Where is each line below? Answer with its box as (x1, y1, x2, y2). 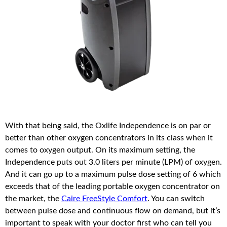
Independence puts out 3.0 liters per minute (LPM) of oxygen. (5, 158, 222, 167)
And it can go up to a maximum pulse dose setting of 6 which (5, 170, 221, 179)
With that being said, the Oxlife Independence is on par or (5, 122, 211, 130)
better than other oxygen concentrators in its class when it (5, 134, 213, 142)
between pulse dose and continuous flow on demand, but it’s (5, 207, 220, 215)
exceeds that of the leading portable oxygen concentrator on (5, 182, 220, 191)
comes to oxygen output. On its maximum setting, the (5, 146, 195, 155)
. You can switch (147, 195, 205, 203)
